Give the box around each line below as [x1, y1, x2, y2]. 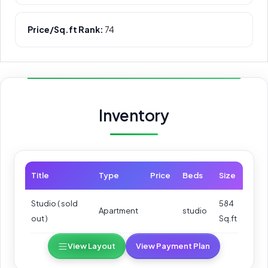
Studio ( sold [31, 199, 78, 209]
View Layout [68, 241, 115, 251]
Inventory [99, 105, 169, 126]
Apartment [99, 206, 138, 216]
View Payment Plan [136, 241, 210, 251]
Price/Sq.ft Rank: [28, 24, 103, 35]
